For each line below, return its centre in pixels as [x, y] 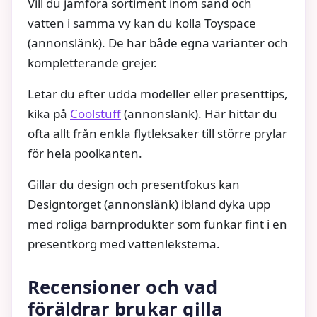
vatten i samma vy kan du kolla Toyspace [142, 23]
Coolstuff [96, 114]
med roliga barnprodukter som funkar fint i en [157, 224]
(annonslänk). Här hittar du [199, 114]
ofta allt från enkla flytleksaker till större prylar [157, 134]
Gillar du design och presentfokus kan [134, 185]
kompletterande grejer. [92, 63]
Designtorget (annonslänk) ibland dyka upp [149, 204]
